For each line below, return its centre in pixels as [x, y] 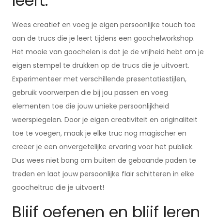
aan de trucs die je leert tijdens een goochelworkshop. [103, 38]
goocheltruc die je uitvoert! [58, 187]
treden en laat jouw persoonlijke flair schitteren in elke [103, 174]
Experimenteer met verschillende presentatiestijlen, [99, 79]
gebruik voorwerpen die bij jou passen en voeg [90, 93]
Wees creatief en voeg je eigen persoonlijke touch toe [104, 25]
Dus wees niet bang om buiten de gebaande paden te [104, 160]
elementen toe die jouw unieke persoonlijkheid [91, 106]
